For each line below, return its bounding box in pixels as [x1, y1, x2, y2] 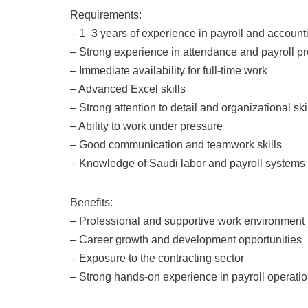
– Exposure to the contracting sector [70, 252, 244, 264]
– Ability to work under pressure [70, 120, 223, 132]
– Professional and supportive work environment [70, 215, 305, 227]
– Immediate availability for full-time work [70, 65, 267, 76]
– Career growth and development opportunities [70, 234, 302, 245]
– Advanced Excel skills [70, 83, 186, 95]
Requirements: [70, 9, 142, 21]
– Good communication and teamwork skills [70, 139, 282, 151]
